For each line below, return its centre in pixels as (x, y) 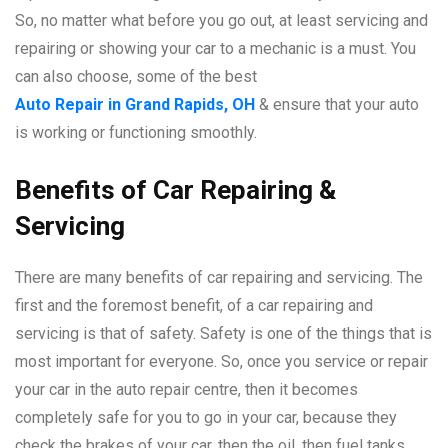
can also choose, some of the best (136, 76)
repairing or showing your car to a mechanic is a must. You (215, 48)
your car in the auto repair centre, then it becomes (186, 389)
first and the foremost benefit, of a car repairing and (194, 305)
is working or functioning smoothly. (136, 132)
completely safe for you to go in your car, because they (206, 417)
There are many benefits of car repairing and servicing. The (219, 277)
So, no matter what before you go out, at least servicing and (221, 20)
